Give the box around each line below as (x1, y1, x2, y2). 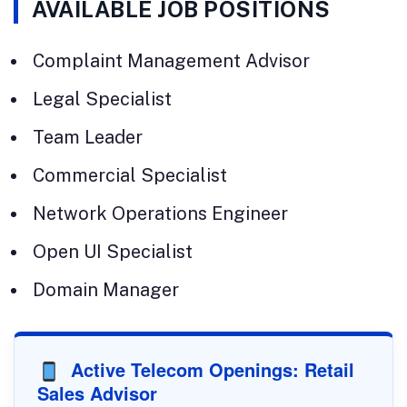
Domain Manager (33, 278, 179, 301)
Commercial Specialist (33, 164, 227, 186)
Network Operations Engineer (33, 202, 288, 224)
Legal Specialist (33, 87, 172, 110)
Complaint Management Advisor (33, 49, 310, 72)
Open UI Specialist (33, 240, 193, 263)
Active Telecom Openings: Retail (65, 355, 355, 382)
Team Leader (33, 125, 143, 148)
